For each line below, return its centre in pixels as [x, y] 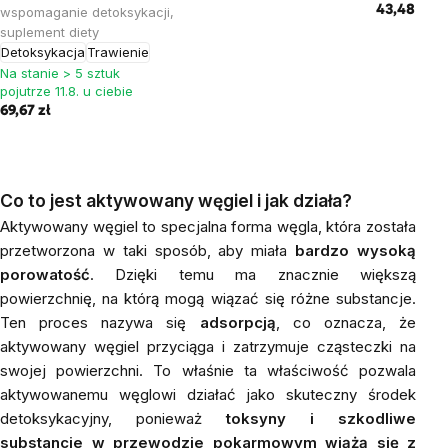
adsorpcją [237, 322]
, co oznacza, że [346, 322]
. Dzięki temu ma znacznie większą [253, 274]
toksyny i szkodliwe [321, 418]
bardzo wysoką [356, 250]
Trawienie [118, 52]
